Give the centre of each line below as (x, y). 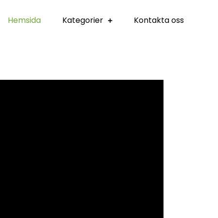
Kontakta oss (159, 20)
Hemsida (24, 20)
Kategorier (83, 20)
